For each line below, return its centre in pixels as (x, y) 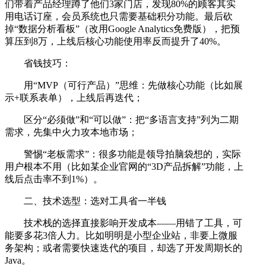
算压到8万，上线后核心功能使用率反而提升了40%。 (115, 42)
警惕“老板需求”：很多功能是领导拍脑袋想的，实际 (132, 154)
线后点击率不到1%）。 (54, 179)
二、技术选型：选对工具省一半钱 (95, 201)
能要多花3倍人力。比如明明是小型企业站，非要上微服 (121, 236)
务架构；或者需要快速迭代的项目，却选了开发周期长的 (123, 248)
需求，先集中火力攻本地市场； (71, 132)
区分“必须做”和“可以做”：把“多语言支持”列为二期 (131, 120)
